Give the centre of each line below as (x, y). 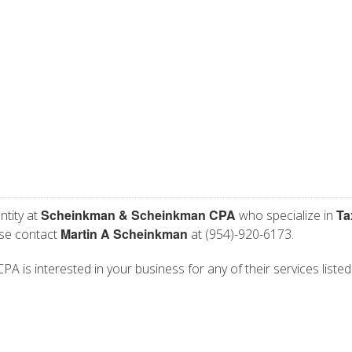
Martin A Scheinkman (124, 234)
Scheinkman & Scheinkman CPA (138, 215)
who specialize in (286, 215)
